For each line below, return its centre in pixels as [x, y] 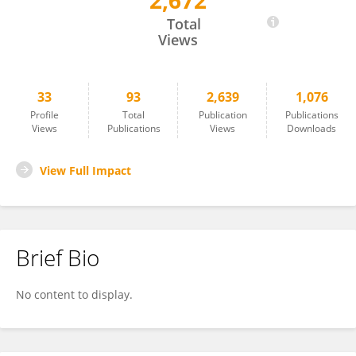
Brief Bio [58, 257]
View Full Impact [85, 170]
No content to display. [74, 294]
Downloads [311, 128]
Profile [44, 115]
